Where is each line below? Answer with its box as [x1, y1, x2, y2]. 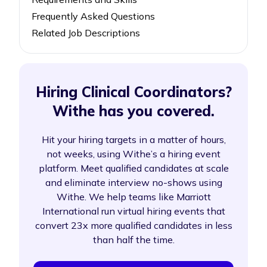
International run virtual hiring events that [42, 205, 225, 217]
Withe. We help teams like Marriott [56, 191, 211, 203]
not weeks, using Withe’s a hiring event [46, 148, 221, 160]
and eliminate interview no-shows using [45, 176, 222, 188]
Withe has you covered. [52, 102, 215, 120]
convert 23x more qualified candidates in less [35, 219, 232, 231]
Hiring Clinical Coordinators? [35, 83, 232, 101]
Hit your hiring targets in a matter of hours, [41, 133, 226, 145]
